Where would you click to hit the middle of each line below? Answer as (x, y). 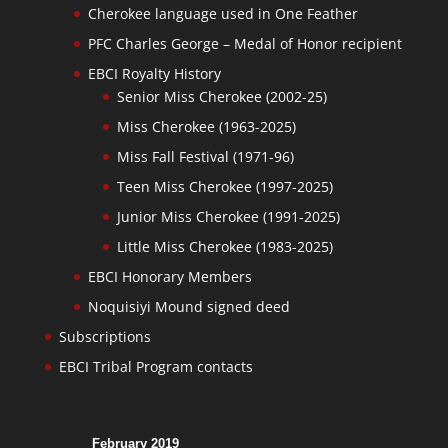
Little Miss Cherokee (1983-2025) (224, 246)
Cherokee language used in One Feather (222, 13)
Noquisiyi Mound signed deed (188, 306)
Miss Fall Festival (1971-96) (205, 156)
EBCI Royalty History (154, 73)
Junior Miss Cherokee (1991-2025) (228, 216)
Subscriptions (104, 336)
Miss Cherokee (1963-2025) (206, 126)
